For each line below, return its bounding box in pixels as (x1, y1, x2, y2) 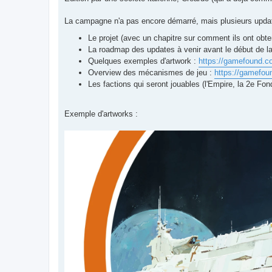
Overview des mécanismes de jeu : (88, 68, 214, 78)
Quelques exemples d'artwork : (88, 56, 199, 66)
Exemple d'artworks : (64, 109, 138, 119)
